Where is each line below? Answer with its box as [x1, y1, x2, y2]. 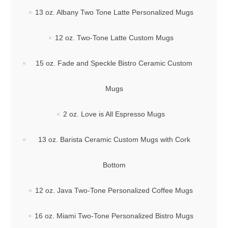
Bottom [102, 161, 126, 169]
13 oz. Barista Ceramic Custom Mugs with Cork [38, 135, 190, 144]
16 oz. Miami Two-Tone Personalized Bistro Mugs [35, 212, 193, 220]
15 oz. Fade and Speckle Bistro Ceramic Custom [36, 59, 192, 68]
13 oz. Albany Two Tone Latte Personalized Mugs [35, 8, 193, 17]
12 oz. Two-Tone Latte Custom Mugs [54, 34, 174, 42]
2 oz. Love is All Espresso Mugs [63, 110, 165, 119]
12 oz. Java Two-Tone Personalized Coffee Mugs [35, 186, 193, 195]
